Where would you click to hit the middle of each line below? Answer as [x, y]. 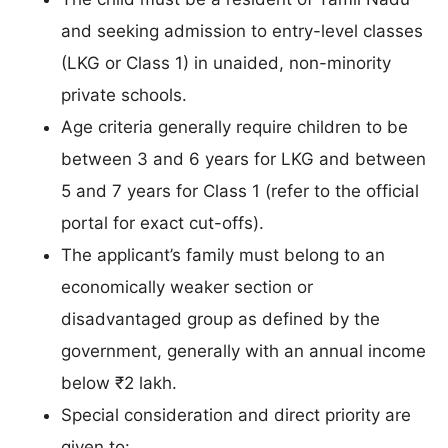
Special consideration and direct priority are [236, 414]
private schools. [124, 94]
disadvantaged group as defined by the [220, 318]
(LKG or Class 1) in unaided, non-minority [226, 62]
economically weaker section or [187, 286]
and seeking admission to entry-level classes [242, 30]
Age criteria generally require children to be [234, 126]
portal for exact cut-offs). [162, 222]
